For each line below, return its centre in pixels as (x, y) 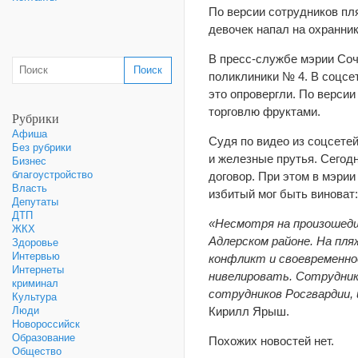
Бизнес (29, 161)
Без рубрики (42, 147)
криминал (35, 283)
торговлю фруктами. (265, 111)
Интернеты (38, 270)
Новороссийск (46, 324)
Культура (34, 297)
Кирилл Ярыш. (249, 311)
